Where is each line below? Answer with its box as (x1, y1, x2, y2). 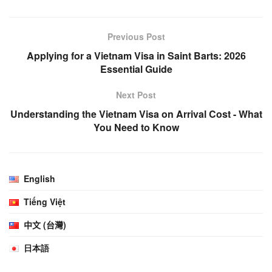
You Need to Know (93, 120, 179, 135)
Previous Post (107, 30, 165, 43)
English (24, 172, 56, 185)
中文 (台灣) (24, 219, 67, 231)
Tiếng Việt (24, 195, 66, 208)
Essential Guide (100, 62, 172, 76)
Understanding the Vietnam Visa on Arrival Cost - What (10, 107, 262, 121)
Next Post (116, 89, 156, 101)
